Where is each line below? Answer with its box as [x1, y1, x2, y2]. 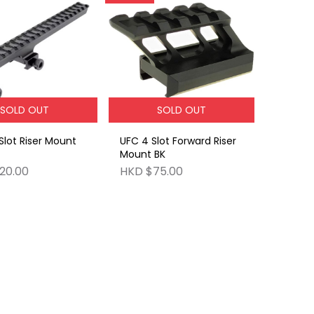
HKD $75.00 [119, 163, 183, 179]
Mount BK [119, 147, 165, 162]
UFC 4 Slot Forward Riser [119, 134, 236, 149]
